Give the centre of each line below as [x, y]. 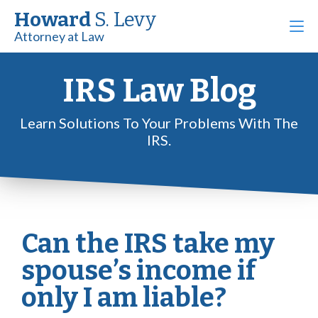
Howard [54, 20]
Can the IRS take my [148, 243]
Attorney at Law [59, 36]
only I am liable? [124, 297]
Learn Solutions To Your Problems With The [159, 123]
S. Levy [125, 20]
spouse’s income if [138, 270]
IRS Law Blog [159, 91]
